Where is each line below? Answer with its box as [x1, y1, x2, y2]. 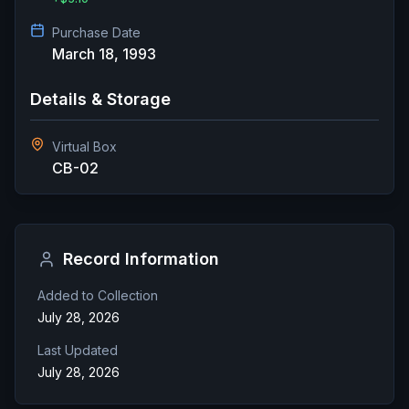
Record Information [63, 248, 219, 268]
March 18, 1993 [52, 44, 156, 63]
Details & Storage [30, 89, 171, 109]
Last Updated [37, 341, 118, 358]
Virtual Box [52, 138, 117, 154]
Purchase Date [52, 24, 141, 40]
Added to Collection [37, 287, 158, 303]
